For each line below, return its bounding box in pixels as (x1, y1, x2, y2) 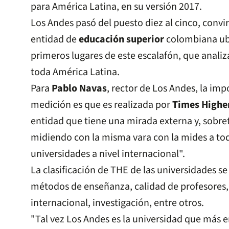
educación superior (79, 32, 164, 47)
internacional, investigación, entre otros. (31, 196, 204, 211)
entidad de (31, 32, 79, 47)
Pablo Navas (52, 81, 107, 96)
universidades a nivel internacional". (31, 147, 185, 162)
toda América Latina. (31, 65, 120, 80)
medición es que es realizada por (31, 98, 172, 112)
